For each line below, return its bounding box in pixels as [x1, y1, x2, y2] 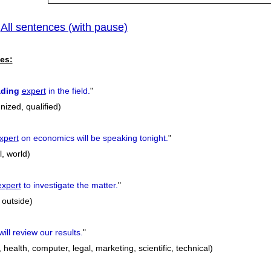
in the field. [45, 86, 90, 96]
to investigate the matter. [21, 180, 118, 191]
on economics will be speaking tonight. [18, 133, 168, 143]
